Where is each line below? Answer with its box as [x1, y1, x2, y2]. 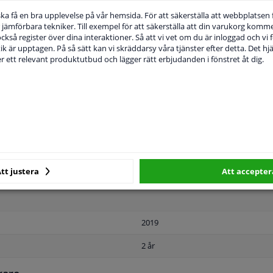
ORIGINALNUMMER [113, 68, 186, 80]
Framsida [141, 147, 175, 159]
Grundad [141, 171, 174, 182]
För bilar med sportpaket [141, 124, 232, 136]
